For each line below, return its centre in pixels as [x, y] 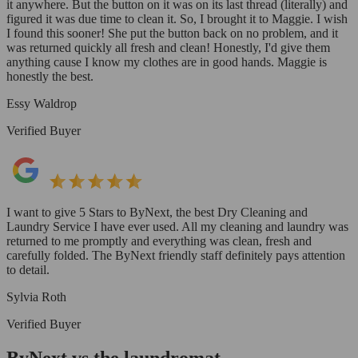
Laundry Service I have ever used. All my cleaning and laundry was [177, 226]
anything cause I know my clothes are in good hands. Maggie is [167, 62]
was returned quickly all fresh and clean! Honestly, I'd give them [168, 47]
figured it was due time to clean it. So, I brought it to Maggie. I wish [177, 18]
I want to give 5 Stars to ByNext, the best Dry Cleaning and [157, 212]
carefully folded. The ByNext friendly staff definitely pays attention [176, 255]
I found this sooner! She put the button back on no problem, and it [172, 33]
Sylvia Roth [36, 296]
